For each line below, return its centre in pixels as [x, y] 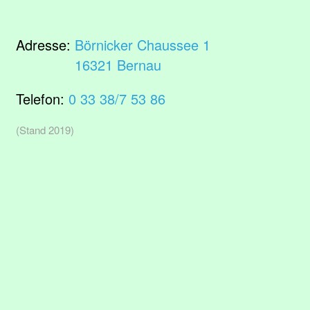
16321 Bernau [118, 65]
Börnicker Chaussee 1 [143, 45]
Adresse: [45, 45]
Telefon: [42, 99]
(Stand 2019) [45, 130]
